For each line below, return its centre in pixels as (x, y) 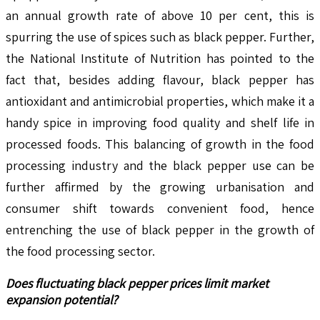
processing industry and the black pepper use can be (160, 165)
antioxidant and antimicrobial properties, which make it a (160, 101)
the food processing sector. (80, 251)
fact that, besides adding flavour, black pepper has (160, 79)
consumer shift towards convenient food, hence (160, 208)
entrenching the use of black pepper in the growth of (160, 229)
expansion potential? (62, 299)
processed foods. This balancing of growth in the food (160, 144)
